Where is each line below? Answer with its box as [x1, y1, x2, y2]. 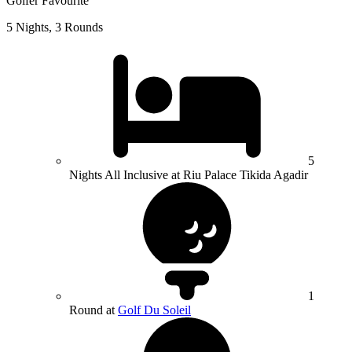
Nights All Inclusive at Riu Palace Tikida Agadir [69, 168, 308, 182]
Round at [69, 303, 118, 317]
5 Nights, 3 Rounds [6, 20, 103, 35]
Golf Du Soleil [118, 303, 191, 317]
